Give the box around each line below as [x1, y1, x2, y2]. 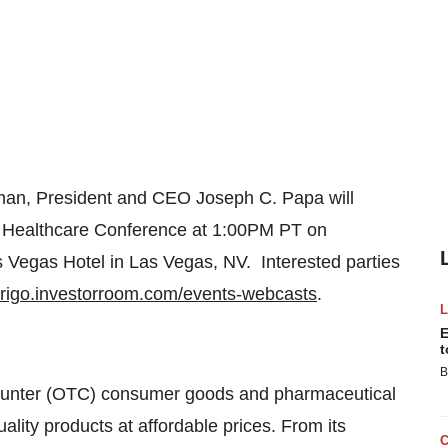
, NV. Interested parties [213, 252, 400, 272]
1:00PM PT [212, 220, 302, 240]
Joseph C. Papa [196, 188, 324, 208]
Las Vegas [129, 252, 213, 272]
